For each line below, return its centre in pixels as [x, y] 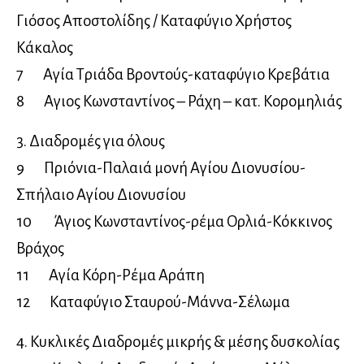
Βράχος [40, 248]
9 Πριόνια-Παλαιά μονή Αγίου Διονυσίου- [161, 167]
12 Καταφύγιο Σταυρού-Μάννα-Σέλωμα [153, 301]
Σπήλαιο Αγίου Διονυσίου [101, 194]
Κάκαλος [45, 47]
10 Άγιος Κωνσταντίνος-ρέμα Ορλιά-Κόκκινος [174, 221]
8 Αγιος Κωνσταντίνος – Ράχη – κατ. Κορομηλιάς [179, 101]
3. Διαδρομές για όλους [91, 141]
